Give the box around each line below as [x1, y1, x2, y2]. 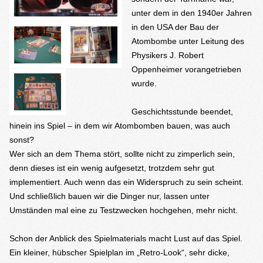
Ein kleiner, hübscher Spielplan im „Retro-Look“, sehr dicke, [9, 248, 230, 257]
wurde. [131, 79, 157, 88]
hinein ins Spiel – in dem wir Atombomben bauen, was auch [9, 121, 230, 130]
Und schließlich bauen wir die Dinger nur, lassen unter [9, 191, 210, 201]
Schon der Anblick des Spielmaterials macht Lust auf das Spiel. [9, 234, 242, 243]
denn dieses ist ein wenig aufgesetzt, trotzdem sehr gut [9, 163, 214, 173]
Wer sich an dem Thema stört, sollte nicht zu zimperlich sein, [9, 149, 235, 159]
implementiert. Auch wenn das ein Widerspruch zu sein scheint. [9, 177, 244, 187]
